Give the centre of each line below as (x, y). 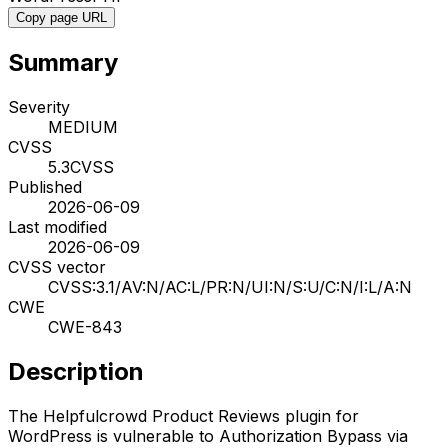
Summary (63, 62)
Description (76, 371)
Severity (39, 106)
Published (45, 186)
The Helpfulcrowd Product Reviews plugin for (183, 415)
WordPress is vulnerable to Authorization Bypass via (208, 435)
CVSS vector (57, 266)
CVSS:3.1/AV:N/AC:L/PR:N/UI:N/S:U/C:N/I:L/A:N (230, 286)
